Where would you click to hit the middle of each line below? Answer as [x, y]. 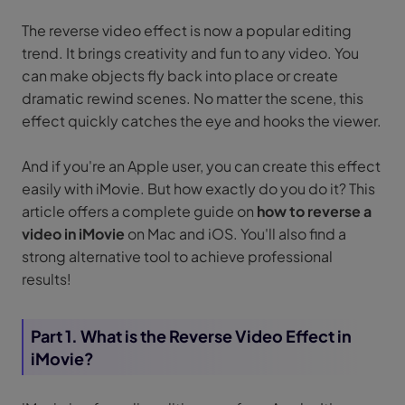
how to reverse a [314, 211]
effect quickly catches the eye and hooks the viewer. [202, 120]
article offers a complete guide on [139, 211]
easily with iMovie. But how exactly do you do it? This [198, 188]
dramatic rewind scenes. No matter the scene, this [193, 98]
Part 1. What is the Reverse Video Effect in [191, 335]
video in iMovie [73, 233]
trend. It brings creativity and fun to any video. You [190, 52]
